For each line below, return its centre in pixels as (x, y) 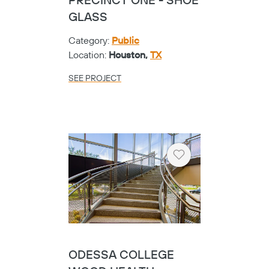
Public (125, 41)
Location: (89, 55)
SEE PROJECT (95, 78)
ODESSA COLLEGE (121, 256)
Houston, (129, 55)
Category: (90, 41)
